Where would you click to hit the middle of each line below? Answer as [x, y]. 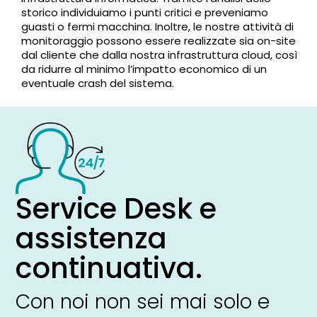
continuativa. [109, 269]
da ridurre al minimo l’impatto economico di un [144, 69]
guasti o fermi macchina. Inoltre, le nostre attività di [158, 27]
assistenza [92, 239]
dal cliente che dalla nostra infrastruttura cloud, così [160, 55]
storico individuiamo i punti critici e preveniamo [145, 13]
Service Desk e [116, 209]
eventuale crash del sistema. [98, 83]
